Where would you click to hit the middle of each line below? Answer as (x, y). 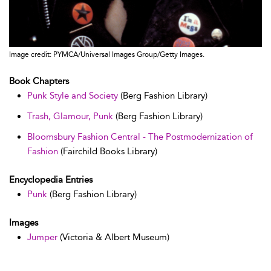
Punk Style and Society (73, 95)
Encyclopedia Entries (51, 179)
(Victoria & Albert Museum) (113, 237)
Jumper (42, 237)
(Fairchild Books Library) (108, 151)
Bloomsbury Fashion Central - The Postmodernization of (140, 136)
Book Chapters (39, 81)
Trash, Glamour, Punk (70, 116)
